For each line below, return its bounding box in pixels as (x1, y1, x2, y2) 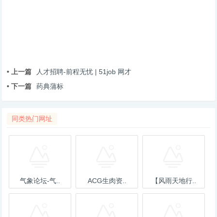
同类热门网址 (12, 115, 53, 123)
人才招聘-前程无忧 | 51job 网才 (36, 68, 132, 76)
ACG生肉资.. (87, 177, 126, 185)
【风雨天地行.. (151, 177, 196, 185)
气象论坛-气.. (20, 177, 61, 185)
